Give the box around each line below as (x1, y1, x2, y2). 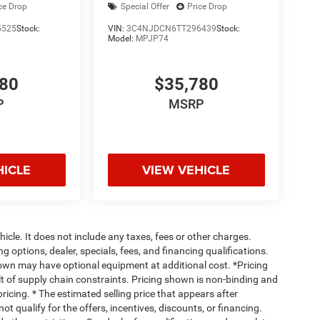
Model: (107, 34, 136, 44)
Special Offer (120, 1, 169, 12)
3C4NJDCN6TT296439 (126, 24, 216, 34)
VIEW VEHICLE (142, 161, 231, 180)
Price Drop (186, 1, 227, 12)
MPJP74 (135, 34, 169, 44)
